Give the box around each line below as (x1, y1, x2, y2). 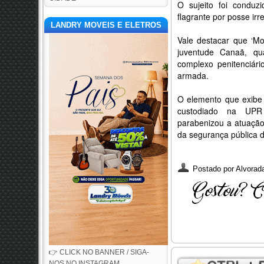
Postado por (193, 164, 236, 173)
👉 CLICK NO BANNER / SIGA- (49, 248, 149, 256)
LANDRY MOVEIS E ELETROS (51, 21, 161, 29)
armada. (177, 70, 211, 81)
